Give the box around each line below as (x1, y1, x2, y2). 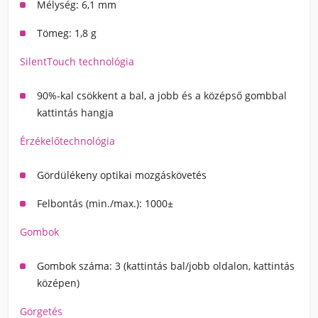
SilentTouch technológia (20, 55, 134, 68)
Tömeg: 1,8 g (37, 26, 97, 40)
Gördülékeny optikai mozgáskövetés (37, 168, 207, 182)
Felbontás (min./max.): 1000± (37, 197, 173, 210)
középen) (37, 276, 79, 290)
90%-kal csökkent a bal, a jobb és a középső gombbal (37, 89, 287, 102)
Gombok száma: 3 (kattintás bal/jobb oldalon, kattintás (37, 259, 295, 273)
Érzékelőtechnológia (20, 134, 115, 148)
